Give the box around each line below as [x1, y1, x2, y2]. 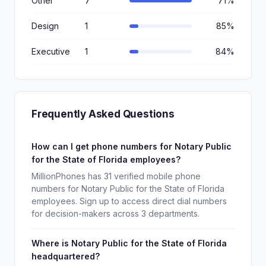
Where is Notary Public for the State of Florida [31, 238, 227, 248]
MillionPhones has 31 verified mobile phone [31, 171, 201, 181]
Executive [31, 46, 70, 56]
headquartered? [31, 251, 100, 261]
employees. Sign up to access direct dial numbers [31, 196, 227, 206]
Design [31, 21, 59, 31]
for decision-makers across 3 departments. [31, 208, 199, 218]
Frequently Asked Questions [31, 108, 175, 120]
